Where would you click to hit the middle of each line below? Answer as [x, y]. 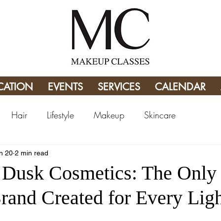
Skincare [160, 115]
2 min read [32, 153]
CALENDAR [181, 87]
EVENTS [66, 87]
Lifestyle [60, 115]
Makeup [109, 115]
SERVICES [119, 87]
